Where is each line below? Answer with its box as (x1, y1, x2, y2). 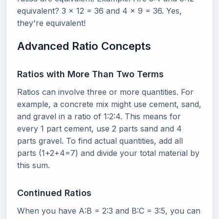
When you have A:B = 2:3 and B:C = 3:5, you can (17, 205, 200, 216)
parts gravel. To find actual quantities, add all (17, 135, 183, 146)
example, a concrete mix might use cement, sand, (17, 99, 201, 109)
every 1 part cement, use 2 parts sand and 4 (17, 123, 182, 133)
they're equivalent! (17, 18, 86, 28)
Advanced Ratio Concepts (17, 39, 151, 52)
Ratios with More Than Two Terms (17, 68, 164, 79)
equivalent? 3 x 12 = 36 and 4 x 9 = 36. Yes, (17, 5, 182, 16)
